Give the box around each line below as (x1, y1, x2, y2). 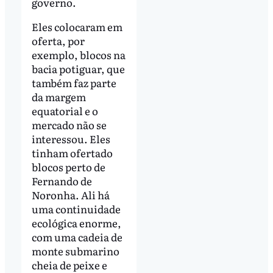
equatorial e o (31, 103, 98, 119)
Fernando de (31, 173, 92, 189)
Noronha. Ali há (31, 187, 110, 203)
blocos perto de (31, 159, 105, 175)
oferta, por (31, 33, 85, 49)
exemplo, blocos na (31, 47, 126, 63)
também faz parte (31, 75, 116, 91)
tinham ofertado (31, 145, 113, 161)
